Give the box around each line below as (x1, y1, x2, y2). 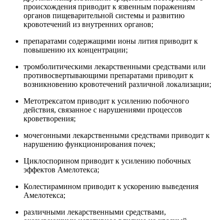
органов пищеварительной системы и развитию (24, 11, 185, 20)
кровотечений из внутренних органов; (24, 20, 153, 29)
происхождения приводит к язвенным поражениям (24, 2, 195, 11)
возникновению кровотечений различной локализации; (24, 80, 211, 89)
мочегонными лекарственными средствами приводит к (24, 131, 210, 140)
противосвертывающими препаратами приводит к (24, 71, 193, 80)
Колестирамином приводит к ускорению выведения (24, 182, 198, 191)
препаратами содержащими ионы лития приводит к (24, 37, 198, 46)
